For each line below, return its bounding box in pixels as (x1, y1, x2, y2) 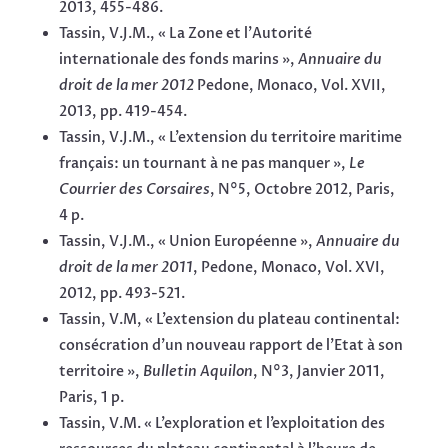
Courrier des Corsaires (58, 180, 210, 200)
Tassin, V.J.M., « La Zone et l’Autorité (58, 24, 312, 44)
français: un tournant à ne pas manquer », (58, 154, 349, 174)
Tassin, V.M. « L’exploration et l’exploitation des (58, 414, 385, 434)
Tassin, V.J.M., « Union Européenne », (58, 232, 316, 252)
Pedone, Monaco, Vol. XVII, (193, 76, 386, 96)
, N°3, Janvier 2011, (252, 362, 385, 382)
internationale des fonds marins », (58, 50, 298, 70)
